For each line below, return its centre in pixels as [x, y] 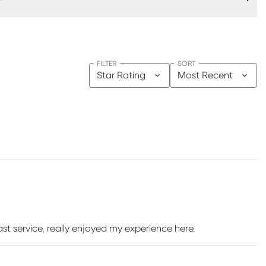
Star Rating [121, 75]
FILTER [107, 63]
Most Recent [205, 75]
